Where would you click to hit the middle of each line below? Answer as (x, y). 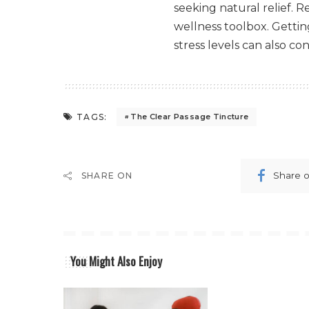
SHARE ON (107, 175)
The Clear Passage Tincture (190, 116)
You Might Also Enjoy (116, 261)
